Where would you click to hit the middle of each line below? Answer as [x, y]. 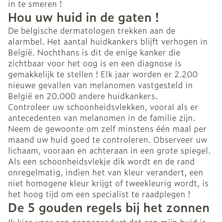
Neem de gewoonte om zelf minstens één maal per [107, 129]
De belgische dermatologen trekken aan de [92, 30]
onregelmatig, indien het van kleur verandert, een [106, 172]
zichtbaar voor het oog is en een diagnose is [95, 63]
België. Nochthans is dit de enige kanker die [94, 52]
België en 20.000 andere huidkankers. [83, 96]
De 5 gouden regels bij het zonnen [109, 207]
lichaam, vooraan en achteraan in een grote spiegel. [109, 150]
